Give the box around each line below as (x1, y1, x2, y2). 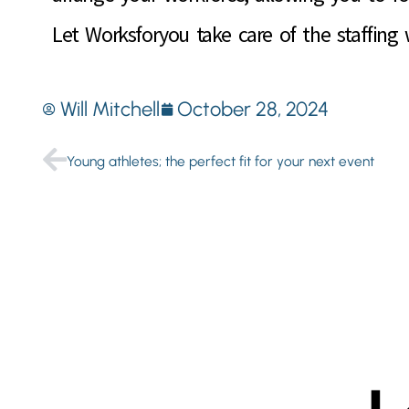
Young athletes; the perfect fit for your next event (67, 152, 374, 170)
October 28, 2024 (177, 97, 329, 122)
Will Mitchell (60, 97, 160, 122)
